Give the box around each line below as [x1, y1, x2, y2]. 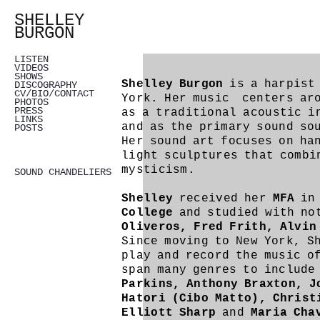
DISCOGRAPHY [14, 79, 77, 91]
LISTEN [14, 54, 49, 65]
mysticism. [121, 164, 196, 176]
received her [173, 192, 273, 205]
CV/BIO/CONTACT [14, 88, 94, 99]
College [121, 206, 174, 219]
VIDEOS [14, 62, 49, 74]
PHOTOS [14, 96, 49, 108]
